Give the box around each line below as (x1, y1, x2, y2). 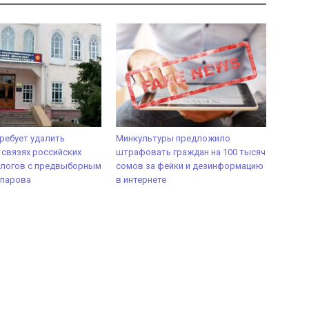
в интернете (116, 174, 166, 185)
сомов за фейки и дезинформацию (116, 160, 263, 171)
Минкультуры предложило (116, 132, 230, 143)
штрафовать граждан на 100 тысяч (116, 146, 266, 157)
